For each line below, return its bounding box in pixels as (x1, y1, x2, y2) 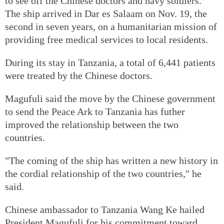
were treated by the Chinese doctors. (5, 69, 152, 81)
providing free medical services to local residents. (5, 33, 208, 45)
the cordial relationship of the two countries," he (5, 167, 201, 179)
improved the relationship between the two (5, 118, 178, 130)
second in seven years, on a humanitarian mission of (5, 20, 217, 32)
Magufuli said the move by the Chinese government (5, 92, 215, 104)
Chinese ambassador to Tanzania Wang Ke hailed (5, 203, 204, 215)
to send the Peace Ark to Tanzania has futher (5, 105, 185, 117)
